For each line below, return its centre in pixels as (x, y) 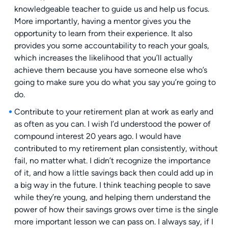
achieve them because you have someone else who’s (110, 70)
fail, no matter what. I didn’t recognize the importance (112, 161)
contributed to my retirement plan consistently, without (116, 149)
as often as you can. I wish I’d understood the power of (112, 124)
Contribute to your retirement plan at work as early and (113, 112)
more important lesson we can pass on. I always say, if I (113, 222)
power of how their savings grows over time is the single (116, 210)
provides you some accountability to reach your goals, (111, 46)
